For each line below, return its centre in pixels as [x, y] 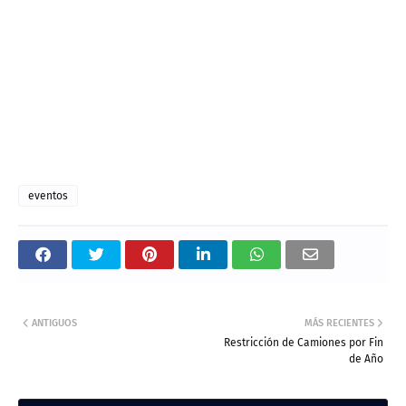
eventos [48, 195]
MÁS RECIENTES [339, 323]
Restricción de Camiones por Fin [304, 342]
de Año [366, 358]
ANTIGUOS [54, 323]
